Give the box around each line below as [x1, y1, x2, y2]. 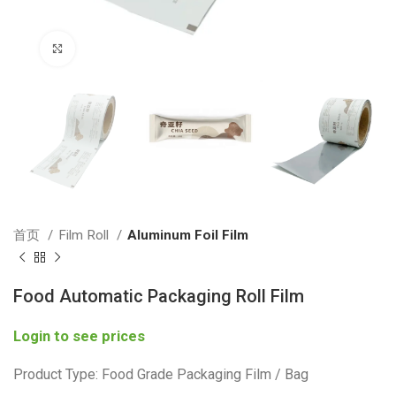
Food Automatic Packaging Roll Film [13, 286, 304, 308]
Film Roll [58, 227, 112, 244]
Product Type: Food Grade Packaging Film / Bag [13, 366, 308, 384]
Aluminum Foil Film [127, 227, 248, 244]
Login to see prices [13, 328, 145, 346]
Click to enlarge [75, 42, 164, 55]
